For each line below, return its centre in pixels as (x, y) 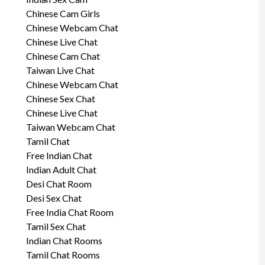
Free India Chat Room (70, 212)
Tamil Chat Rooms (63, 254)
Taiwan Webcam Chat (70, 127)
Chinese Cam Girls (63, 13)
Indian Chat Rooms (64, 240)
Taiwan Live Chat (60, 70)
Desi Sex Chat (54, 198)
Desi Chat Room (59, 183)
